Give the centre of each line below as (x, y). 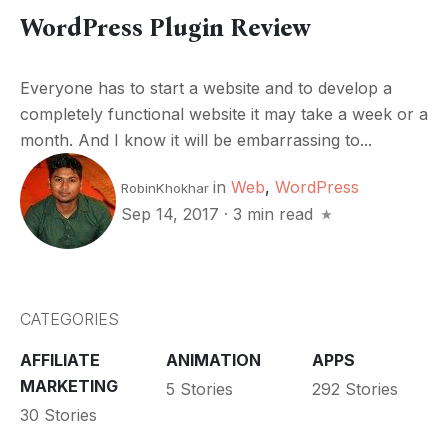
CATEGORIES (69, 319)
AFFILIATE (60, 360)
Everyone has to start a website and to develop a (206, 87)
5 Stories (199, 388)
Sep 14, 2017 (172, 214)
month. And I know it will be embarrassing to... (196, 139)
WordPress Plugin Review (165, 27)
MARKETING (69, 386)
